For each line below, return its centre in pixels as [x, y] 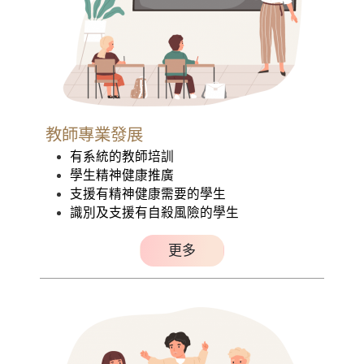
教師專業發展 [94, 134]
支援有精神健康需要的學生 [147, 193]
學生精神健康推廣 [121, 175]
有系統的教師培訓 [121, 156]
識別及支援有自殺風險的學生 [154, 212]
